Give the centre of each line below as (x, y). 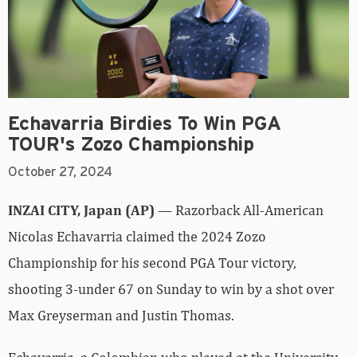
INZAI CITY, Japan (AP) (81, 210)
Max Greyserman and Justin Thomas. (121, 315)
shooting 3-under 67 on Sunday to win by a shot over (171, 288)
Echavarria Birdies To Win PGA (145, 124)
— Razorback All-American (239, 210)
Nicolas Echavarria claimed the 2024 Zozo (137, 236)
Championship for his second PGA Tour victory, (152, 262)
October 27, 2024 (60, 172)
